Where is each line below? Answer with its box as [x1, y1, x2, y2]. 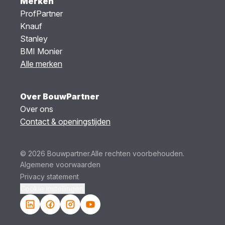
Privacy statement [20, 172, 79, 181]
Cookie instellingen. [20, 184, 85, 193]
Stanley [20, 33, 48, 44]
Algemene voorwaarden [20, 160, 100, 169]
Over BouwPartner [20, 91, 99, 101]
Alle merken [20, 58, 62, 69]
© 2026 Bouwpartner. [20, 149, 91, 158]
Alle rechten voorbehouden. [91, 149, 184, 158]
